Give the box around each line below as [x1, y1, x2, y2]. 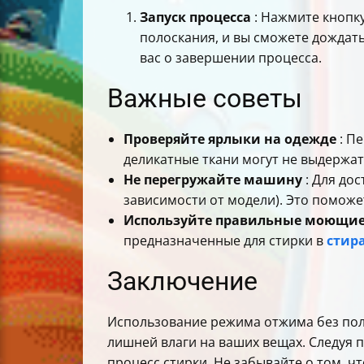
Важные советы [107, 82, 302, 114]
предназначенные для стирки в [123, 231, 327, 249]
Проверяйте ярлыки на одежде [123, 129, 336, 148]
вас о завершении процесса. [140, 48, 322, 67]
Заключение [107, 265, 258, 297]
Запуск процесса [140, 7, 251, 26]
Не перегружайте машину [123, 170, 302, 188]
